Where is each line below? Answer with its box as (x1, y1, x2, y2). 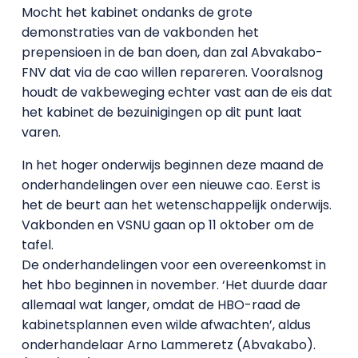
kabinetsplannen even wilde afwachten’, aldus (21, 316, 311, 334)
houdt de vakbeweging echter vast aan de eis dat (21, 83, 332, 101)
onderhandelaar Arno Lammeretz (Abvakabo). (21, 336, 316, 354)
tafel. (21, 236, 54, 254)
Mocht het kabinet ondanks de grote (21, 3, 253, 22)
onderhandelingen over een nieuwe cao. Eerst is (21, 176, 320, 194)
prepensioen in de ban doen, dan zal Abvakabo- (21, 43, 323, 62)
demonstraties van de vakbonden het (21, 23, 259, 42)
